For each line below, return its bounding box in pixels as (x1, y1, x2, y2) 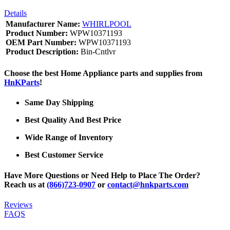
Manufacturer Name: (6, 19, 80, 28)
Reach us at (4, 180, 47, 189)
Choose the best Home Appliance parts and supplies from (4, 69, 202, 78)
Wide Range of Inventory (25, 133, 113, 142)
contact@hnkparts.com (107, 180, 188, 189)
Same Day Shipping (25, 98, 93, 107)
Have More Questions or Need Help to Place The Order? (4, 170, 200, 180)
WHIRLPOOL (82, 19, 131, 28)
